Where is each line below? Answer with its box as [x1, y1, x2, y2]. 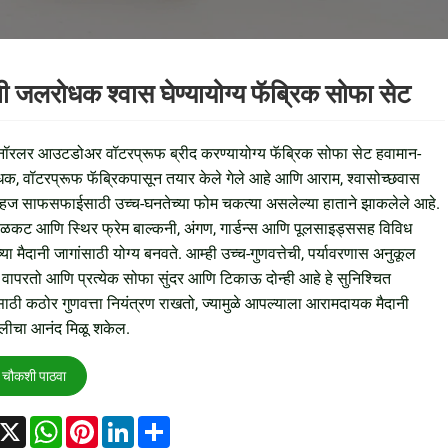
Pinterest [97, 413, 160, 433]
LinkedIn [133, 413, 194, 433]
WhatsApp [61, 413, 135, 433]
